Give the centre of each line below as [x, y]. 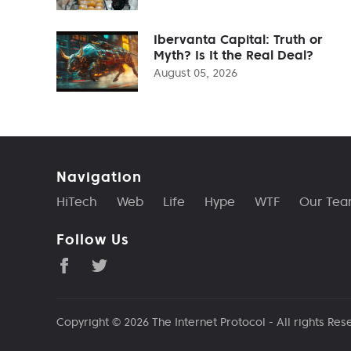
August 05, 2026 [195, 72]
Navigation [99, 176]
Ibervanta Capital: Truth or [238, 39]
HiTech [77, 201]
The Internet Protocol [209, 322]
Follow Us [93, 239]
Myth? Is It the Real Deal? [233, 54]
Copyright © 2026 [104, 322]
